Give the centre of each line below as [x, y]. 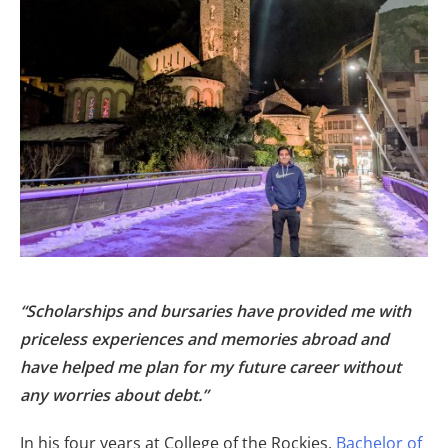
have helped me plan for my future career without [210, 367]
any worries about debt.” [114, 395]
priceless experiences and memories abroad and [204, 339]
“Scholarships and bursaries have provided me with [215, 311]
